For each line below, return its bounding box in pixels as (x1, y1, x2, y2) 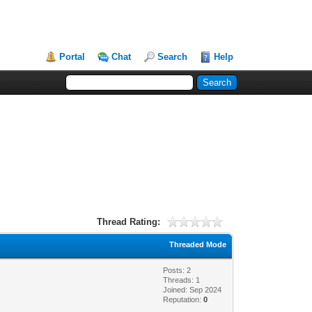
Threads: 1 (163, 275, 201, 284)
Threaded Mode (169, 240, 227, 249)
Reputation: (163, 295, 204, 304)
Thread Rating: (97, 216, 161, 227)
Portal (59, 52, 86, 62)
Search (157, 52, 188, 62)
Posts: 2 (163, 265, 192, 274)
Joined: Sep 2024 (163, 285, 222, 294)
